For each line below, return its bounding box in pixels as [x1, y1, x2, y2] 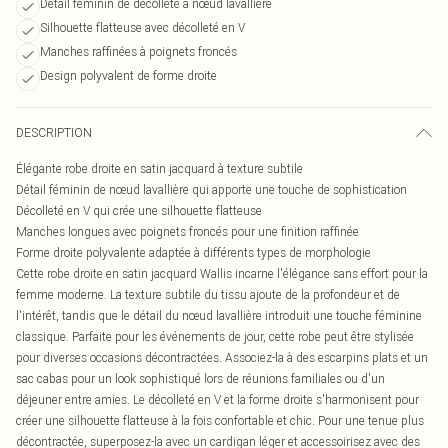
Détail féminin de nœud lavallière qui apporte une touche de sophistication [16, 182, 407, 197]
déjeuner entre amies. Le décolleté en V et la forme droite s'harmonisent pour [16, 392, 419, 407]
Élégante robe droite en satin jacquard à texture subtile [16, 161, 303, 176]
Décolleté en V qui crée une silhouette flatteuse [16, 203, 262, 218]
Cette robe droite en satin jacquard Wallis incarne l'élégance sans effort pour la [16, 266, 428, 281]
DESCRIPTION [16, 125, 92, 140]
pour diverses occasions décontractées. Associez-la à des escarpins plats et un [16, 350, 428, 365]
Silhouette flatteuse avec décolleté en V [40, 20, 245, 35]
